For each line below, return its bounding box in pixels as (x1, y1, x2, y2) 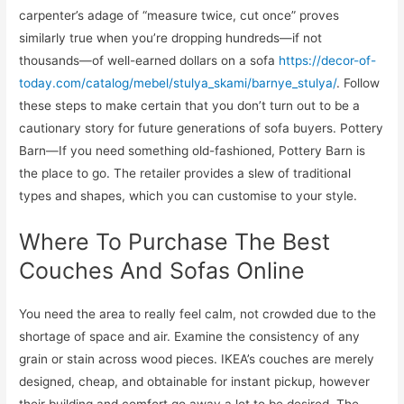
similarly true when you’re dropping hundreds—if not (19, 30, 323, 45)
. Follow (336, 75, 381, 90)
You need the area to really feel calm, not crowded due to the (19, 306, 377, 321)
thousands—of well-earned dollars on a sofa (19, 52, 280, 68)
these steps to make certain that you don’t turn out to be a (19, 97, 361, 113)
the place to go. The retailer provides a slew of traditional (19, 165, 352, 180)
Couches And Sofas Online (19, 256, 306, 284)
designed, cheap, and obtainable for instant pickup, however (19, 373, 371, 389)
